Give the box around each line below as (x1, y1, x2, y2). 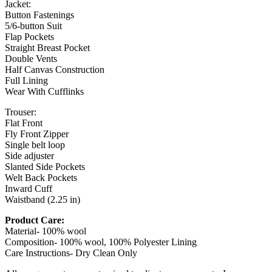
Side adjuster (5, 150, 54, 161)
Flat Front (5, 117, 42, 128)
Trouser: (5, 106, 36, 117)
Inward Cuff (5, 183, 52, 194)
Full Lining (5, 75, 48, 86)
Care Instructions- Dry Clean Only (5, 247, 137, 258)
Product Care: (5, 214, 64, 225)
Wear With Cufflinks (5, 86, 84, 97)
